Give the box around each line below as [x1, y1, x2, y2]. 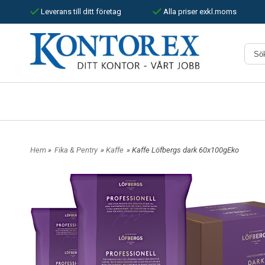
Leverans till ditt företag [39, 7, 121, 16]
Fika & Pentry [54, 145, 98, 154]
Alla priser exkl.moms [161, 7, 237, 16]
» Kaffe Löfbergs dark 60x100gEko [127, 145, 239, 154]
